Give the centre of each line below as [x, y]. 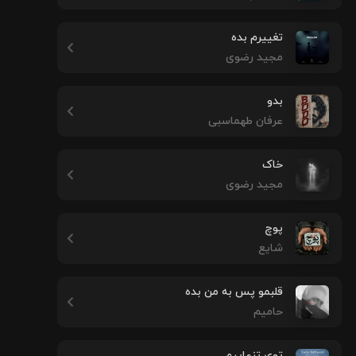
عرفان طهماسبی [246, 121]
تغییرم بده [257, 38]
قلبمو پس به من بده [234, 292]
